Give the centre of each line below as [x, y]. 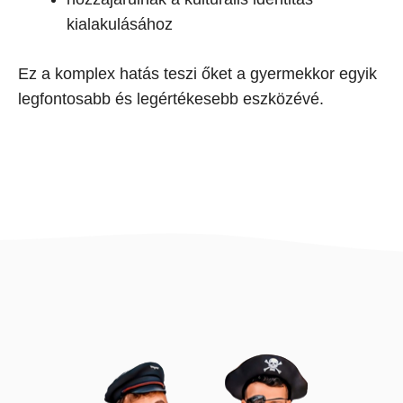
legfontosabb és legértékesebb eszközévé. [171, 99]
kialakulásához [120, 24]
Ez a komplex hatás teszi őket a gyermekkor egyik [197, 74]
